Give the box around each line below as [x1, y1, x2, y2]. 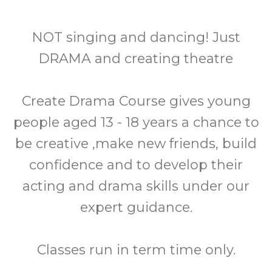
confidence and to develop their [29, 157, 243, 173]
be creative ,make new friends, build [15, 135, 257, 152]
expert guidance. [80, 199, 192, 216]
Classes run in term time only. [36, 242, 236, 258]
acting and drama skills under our [22, 178, 250, 194]
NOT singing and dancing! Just [32, 29, 240, 46]
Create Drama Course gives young [21, 93, 251, 109]
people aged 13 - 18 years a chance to [13, 114, 259, 131]
